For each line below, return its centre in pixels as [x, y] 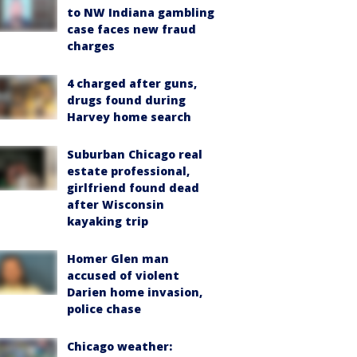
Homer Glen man [118, 259]
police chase [104, 309]
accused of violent [123, 275]
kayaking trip [108, 221]
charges [91, 46]
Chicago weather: [120, 346]
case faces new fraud [131, 29]
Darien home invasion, [135, 292]
